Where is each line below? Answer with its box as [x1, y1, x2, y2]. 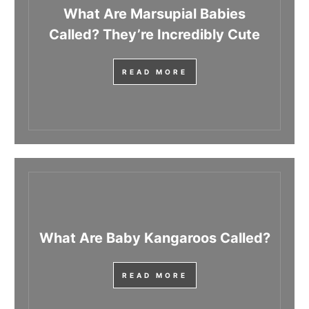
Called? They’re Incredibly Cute [49, 26, 260, 43]
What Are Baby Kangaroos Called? [39, 230, 270, 247]
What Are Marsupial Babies [63, 6, 246, 23]
